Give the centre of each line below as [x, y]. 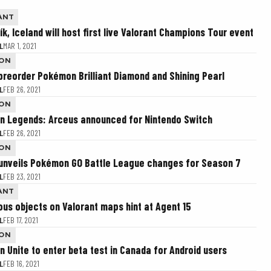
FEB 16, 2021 [21, 263]
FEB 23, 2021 [22, 176]
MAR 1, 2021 [20, 46]
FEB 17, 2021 [21, 220]
